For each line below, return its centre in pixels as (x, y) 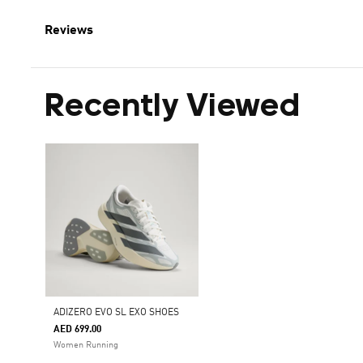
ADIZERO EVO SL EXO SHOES (116, 313)
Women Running (86, 346)
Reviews (69, 31)
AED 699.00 (77, 330)
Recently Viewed (173, 108)
